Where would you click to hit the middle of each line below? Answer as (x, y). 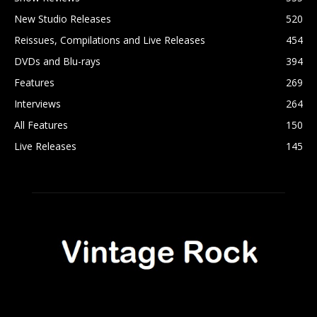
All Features (41, 125)
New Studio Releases (63, 19)
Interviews (38, 104)
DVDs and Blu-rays (57, 61)
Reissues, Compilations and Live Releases (110, 40)
